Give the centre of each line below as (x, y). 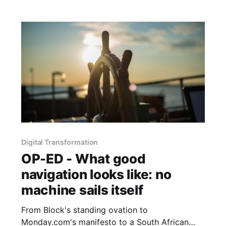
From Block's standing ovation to (84, 210)
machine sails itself (82, 190)
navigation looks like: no (96, 174)
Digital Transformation (60, 142)
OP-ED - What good (83, 158)
